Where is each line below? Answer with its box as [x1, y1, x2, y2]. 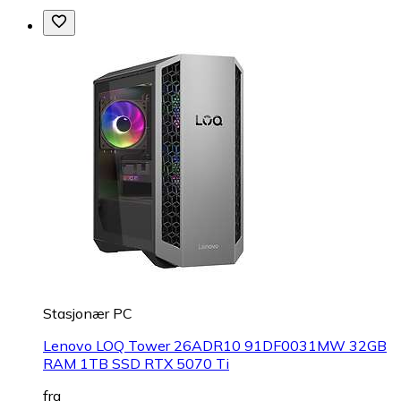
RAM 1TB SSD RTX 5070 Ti [43, 354, 229, 373]
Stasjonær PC [43, 304, 132, 323]
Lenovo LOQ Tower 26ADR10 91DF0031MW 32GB [43, 337, 387, 355]
